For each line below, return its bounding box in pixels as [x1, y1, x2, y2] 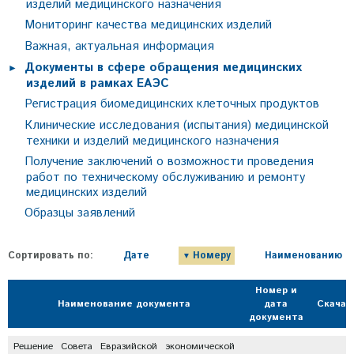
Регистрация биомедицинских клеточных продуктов [24, 96, 319, 112]
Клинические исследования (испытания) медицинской [24, 117, 329, 134]
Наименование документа [58, 297, 190, 311]
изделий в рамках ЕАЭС [25, 75, 169, 92]
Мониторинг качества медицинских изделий [24, 17, 272, 33]
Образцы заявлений [24, 205, 135, 221]
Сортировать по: [8, 249, 93, 262]
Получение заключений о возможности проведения [24, 153, 314, 170]
